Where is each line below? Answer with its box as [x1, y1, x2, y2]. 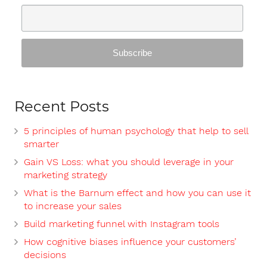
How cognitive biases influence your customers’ [24, 235, 236, 247]
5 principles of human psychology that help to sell [24, 125, 248, 136]
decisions [24, 249, 66, 260]
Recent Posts [14, 97, 109, 115]
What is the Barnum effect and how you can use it [24, 187, 251, 198]
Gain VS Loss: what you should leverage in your [24, 156, 234, 167]
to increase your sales [24, 200, 122, 212]
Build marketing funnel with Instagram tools [24, 218, 219, 229]
